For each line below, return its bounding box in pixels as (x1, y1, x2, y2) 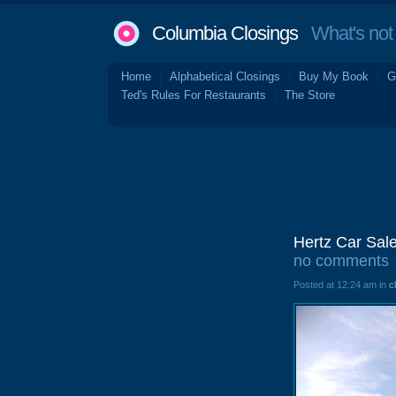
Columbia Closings (152, 22, 298, 44)
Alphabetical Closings (170, 70, 280, 83)
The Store (285, 88, 335, 102)
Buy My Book (299, 70, 369, 83)
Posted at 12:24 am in (293, 279, 389, 290)
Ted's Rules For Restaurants (121, 88, 266, 102)
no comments (293, 252, 389, 270)
